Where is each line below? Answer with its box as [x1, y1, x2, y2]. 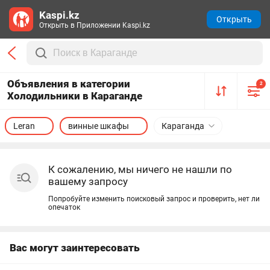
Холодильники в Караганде [7, 90, 142, 102]
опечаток [48, 203, 80, 212]
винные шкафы [68, 121, 129, 131]
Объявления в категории [7, 78, 130, 90]
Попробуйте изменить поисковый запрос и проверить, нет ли [48, 195, 260, 203]
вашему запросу [48, 175, 128, 187]
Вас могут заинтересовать [10, 242, 140, 254]
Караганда [162, 121, 204, 131]
